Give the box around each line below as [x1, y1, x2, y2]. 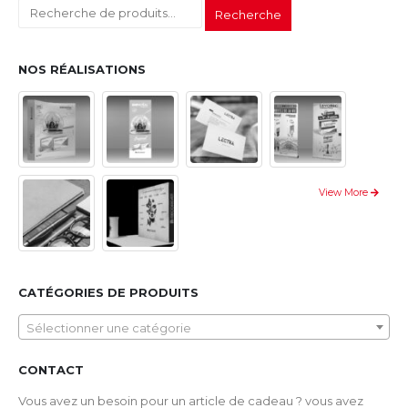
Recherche [215, 7, 281, 23]
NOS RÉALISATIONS [18, 61, 146, 76]
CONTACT [18, 362, 84, 377]
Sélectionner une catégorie [26, 320, 191, 335]
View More [319, 186, 371, 199]
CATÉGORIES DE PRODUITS [18, 284, 199, 300]
